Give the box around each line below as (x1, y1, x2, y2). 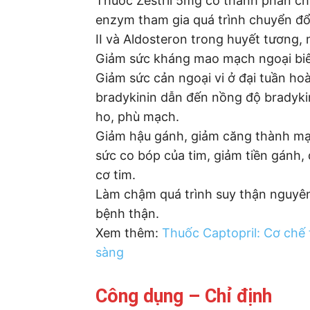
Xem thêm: (95, 225, 162, 240)
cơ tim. (95, 167, 136, 182)
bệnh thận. (95, 206, 159, 221)
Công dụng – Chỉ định (95, 284, 272, 307)
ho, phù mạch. (95, 109, 179, 124)
